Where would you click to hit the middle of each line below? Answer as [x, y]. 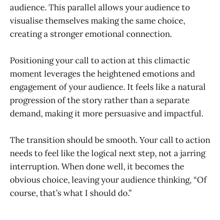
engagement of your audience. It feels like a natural [108, 87]
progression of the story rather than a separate [100, 100]
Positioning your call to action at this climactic [100, 61]
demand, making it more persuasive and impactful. [107, 114]
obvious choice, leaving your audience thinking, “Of [108, 180]
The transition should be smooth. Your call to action [110, 140]
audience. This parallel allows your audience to [100, 7]
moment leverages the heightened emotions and [102, 74]
